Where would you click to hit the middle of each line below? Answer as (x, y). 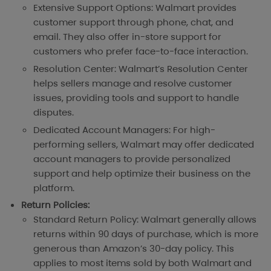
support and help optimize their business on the (142, 173)
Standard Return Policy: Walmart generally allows (145, 220)
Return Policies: (55, 205)
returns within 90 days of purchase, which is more (146, 234)
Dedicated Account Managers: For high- (124, 129)
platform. (54, 188)
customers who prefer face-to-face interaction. (141, 51)
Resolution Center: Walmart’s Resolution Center (141, 68)
